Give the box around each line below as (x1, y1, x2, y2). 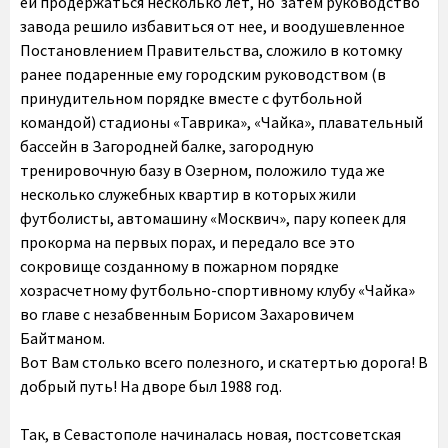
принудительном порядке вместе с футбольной (20, 88, 362, 108)
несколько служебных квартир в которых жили (20, 184, 356, 204)
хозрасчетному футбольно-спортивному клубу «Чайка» (20, 280, 415, 300)
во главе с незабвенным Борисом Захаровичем (20, 304, 354, 324)
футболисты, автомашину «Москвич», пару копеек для (20, 208, 406, 228)
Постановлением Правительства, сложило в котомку (20, 40, 402, 60)
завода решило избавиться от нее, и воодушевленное (20, 16, 405, 36)
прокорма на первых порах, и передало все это (20, 232, 355, 252)
